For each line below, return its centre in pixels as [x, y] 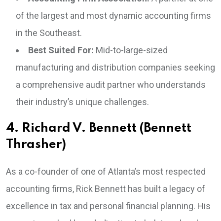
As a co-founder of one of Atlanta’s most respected [106, 172]
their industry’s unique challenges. [82, 102]
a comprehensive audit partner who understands [111, 85]
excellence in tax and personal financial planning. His [108, 206]
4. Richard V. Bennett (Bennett [99, 129]
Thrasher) [36, 145]
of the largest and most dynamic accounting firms [113, 16]
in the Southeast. [49, 33]
